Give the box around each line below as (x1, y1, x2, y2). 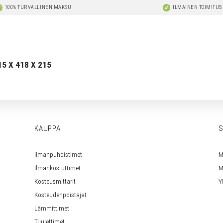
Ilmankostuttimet (34, 163, 81, 172)
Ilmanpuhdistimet (34, 150, 82, 158)
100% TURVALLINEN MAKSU (4, 4, 72, 10)
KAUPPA (34, 123, 61, 133)
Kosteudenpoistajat (34, 190, 87, 199)
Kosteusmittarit (34, 177, 76, 185)
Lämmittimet (34, 204, 69, 212)
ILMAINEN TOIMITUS (173, 4, 222, 10)
